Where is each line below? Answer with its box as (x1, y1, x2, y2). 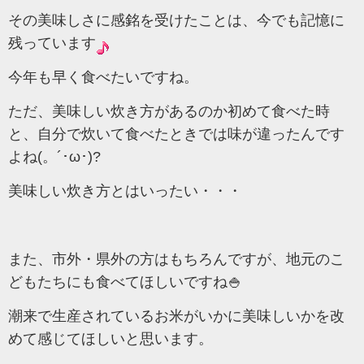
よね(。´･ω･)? (8, 149, 101, 166)
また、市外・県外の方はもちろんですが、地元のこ (8, 251, 344, 268)
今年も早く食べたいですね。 (8, 69, 198, 86)
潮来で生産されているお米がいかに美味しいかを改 (8, 308, 344, 325)
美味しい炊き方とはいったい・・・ (8, 183, 242, 200)
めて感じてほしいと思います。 (8, 331, 213, 348)
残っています (8, 35, 96, 52)
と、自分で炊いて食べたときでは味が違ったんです (8, 126, 344, 143)
